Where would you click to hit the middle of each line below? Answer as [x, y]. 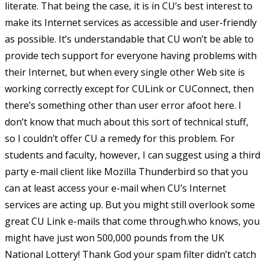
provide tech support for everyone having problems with [131, 55]
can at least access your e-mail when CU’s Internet [115, 188]
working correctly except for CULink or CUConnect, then [129, 88]
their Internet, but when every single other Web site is [125, 72]
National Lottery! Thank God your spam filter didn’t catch [130, 254]
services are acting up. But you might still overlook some [130, 204]
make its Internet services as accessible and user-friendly [131, 22]
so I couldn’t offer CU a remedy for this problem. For [120, 138]
